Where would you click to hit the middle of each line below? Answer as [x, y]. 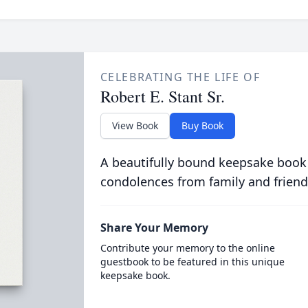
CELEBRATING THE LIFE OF [180, 77]
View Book [135, 125]
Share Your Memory [154, 228]
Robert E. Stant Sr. [162, 96]
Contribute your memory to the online [187, 248]
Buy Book [202, 125]
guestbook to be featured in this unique [192, 262]
